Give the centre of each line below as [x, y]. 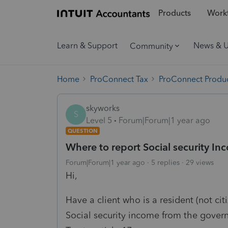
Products [174, 13]
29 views [200, 162]
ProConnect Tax [119, 79]
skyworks [103, 108]
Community [151, 46]
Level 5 [99, 120]
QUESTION [83, 131]
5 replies [165, 162]
